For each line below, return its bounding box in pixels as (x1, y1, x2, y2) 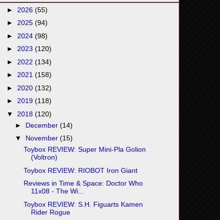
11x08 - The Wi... (30, 187, 84, 195)
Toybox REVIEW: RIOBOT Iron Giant (23, 166, 137, 174)
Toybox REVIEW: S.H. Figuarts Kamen (23, 200, 143, 208)
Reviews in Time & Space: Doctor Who (23, 179, 143, 188)
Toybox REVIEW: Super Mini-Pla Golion (23, 145, 146, 154)
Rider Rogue (30, 208, 70, 216)
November (25, 134, 60, 142)
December (25, 121, 60, 129)
